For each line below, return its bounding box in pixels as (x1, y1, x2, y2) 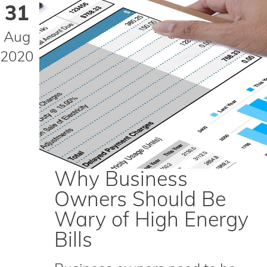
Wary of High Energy (54, 206, 249, 232)
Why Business (54, 166, 188, 191)
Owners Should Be (54, 186, 226, 212)
